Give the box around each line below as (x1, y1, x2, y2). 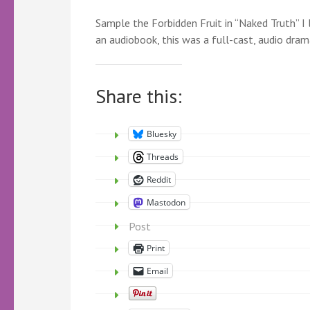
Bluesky (147, 127, 176, 140)
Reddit (147, 173, 171, 185)
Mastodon (147, 196, 185, 208)
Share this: (95, 83, 182, 109)
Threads (147, 150, 179, 163)
